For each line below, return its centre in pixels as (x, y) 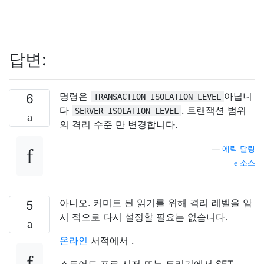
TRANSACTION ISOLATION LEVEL (157, 97)
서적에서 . (111, 240)
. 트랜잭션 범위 (214, 110)
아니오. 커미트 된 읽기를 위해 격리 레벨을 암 (156, 203)
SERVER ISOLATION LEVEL (127, 111)
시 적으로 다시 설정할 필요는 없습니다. (143, 217)
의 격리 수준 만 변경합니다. (118, 124)
